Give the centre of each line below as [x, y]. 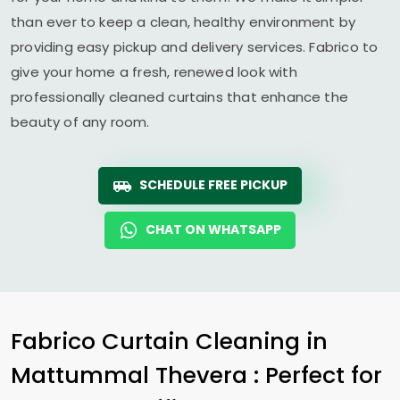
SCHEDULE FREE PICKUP [213, 185]
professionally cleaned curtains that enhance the [179, 97]
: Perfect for [318, 375]
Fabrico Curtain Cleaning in [169, 341]
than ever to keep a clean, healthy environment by [183, 22]
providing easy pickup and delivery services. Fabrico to [195, 47]
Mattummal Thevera [132, 375]
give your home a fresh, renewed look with [154, 72]
